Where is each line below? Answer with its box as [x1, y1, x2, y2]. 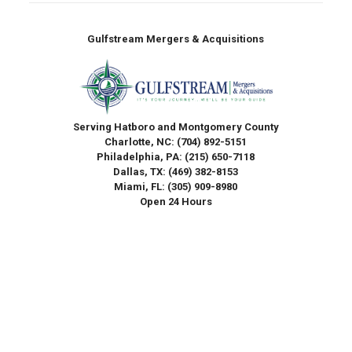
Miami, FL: [114, 180, 168, 192]
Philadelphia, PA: [97, 150, 185, 163]
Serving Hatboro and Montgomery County [72, 120, 279, 133]
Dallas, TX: [113, 165, 169, 178]
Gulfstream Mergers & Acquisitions [87, 32, 265, 45]
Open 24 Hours [139, 195, 212, 207]
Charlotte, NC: [104, 135, 178, 148]
